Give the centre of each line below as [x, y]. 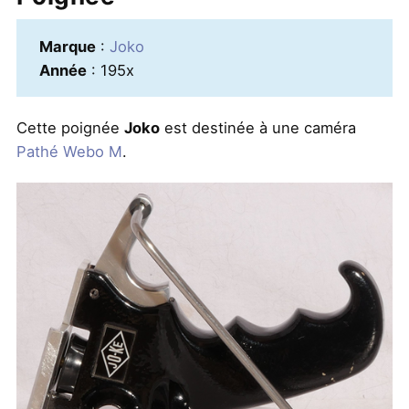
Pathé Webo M [69, 152]
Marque [67, 46]
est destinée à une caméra [257, 128]
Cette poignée [70, 128]
